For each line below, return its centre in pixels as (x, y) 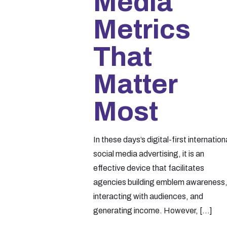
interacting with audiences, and (148, 196)
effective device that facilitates (149, 168)
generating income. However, (146, 210)
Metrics (142, 29)
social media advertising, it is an (149, 154)
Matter (136, 84)
